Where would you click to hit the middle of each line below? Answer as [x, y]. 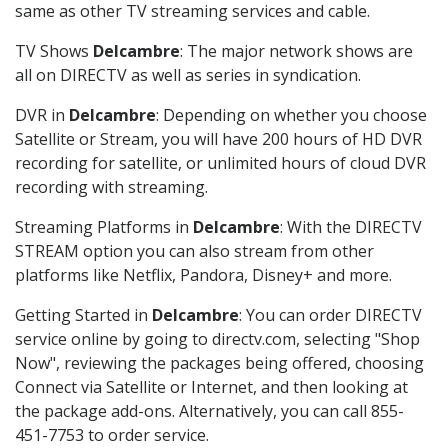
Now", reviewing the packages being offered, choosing [219, 363]
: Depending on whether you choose [291, 115]
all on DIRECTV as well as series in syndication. [188, 75]
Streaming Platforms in [104, 227]
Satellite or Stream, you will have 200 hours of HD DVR [218, 139]
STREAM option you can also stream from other [194, 251]
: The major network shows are [296, 51]
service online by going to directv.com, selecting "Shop [217, 339]
